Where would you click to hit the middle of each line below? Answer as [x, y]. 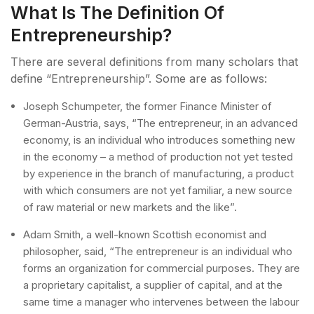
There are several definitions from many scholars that [154, 62]
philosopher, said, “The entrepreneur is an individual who [158, 252]
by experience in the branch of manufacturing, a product [158, 174]
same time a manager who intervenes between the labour [161, 302]
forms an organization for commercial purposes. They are [162, 268]
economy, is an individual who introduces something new [159, 140]
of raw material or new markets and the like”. [130, 207]
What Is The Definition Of [117, 13]
